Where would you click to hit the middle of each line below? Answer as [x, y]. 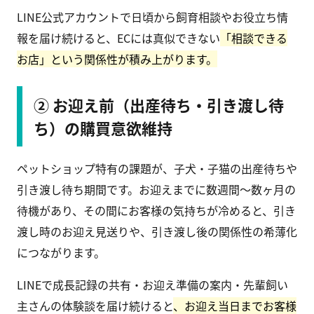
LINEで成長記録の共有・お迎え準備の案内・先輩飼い [152, 285]
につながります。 [61, 253]
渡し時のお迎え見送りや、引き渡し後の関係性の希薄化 [157, 232]
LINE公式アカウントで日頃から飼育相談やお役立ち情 [152, 17]
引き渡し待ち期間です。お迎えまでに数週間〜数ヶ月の [156, 190]
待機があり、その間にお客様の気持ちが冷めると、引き [156, 211]
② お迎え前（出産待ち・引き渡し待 [159, 105]
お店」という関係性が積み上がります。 [117, 59]
